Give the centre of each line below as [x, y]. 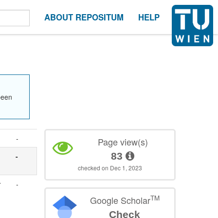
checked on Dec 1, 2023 [110, 168]
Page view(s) [123, 142]
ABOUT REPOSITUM [84, 17]
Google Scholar [120, 200]
